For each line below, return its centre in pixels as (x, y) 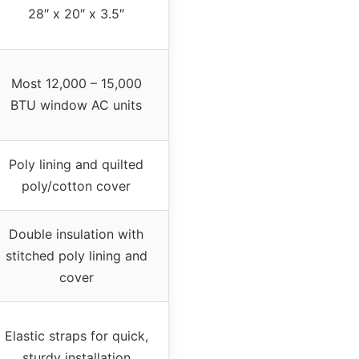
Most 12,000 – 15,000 (76, 84)
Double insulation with (76, 234)
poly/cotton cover (76, 186)
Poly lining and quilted (76, 165)
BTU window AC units (76, 105)
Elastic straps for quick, (76, 336)
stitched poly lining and (76, 256)
